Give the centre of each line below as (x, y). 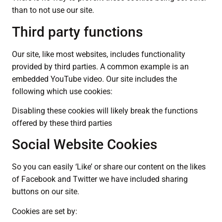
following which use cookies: (62, 91)
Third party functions (77, 32)
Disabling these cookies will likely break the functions (105, 111)
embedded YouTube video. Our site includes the (94, 79)
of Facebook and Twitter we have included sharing (100, 179)
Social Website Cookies (84, 145)
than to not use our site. (53, 10)
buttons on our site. (46, 192)
